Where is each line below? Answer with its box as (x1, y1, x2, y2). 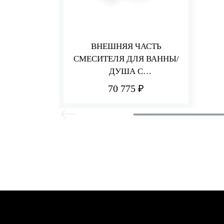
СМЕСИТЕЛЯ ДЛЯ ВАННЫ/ (73, 54, 179, 63)
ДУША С (109, 66, 143, 76)
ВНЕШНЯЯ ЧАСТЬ (90, 41, 161, 51)
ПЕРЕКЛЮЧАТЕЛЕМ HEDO (73, 79, 178, 88)
